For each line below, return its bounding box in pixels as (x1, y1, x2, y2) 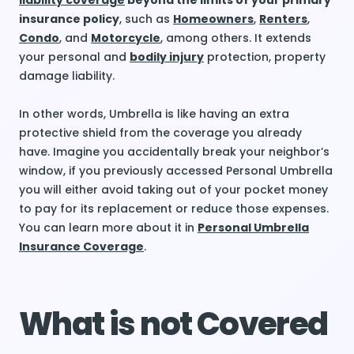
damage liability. (19, 68, 115, 84)
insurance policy (19, 11, 119, 27)
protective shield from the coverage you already (19, 125, 302, 141)
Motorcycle (91, 30, 160, 46)
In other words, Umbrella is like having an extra (19, 106, 289, 122)
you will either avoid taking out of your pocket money (19, 182, 328, 198)
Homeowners (173, 11, 254, 27)
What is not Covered (19, 302, 328, 346)
